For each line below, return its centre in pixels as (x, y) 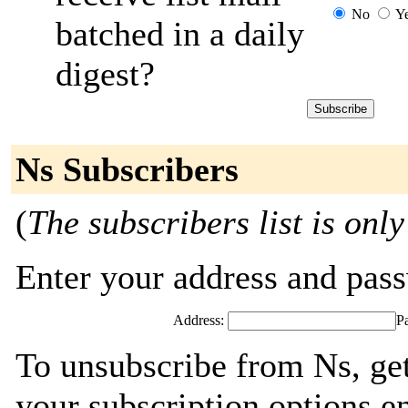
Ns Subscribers (127, 169)
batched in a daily (180, 34)
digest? (105, 74)
